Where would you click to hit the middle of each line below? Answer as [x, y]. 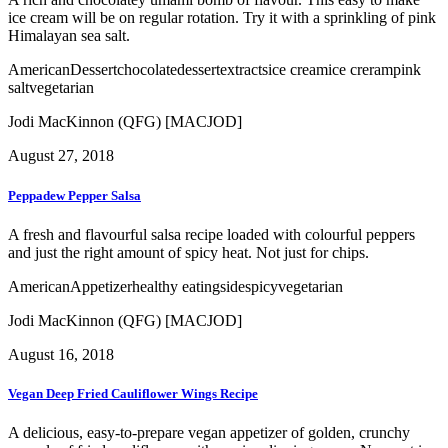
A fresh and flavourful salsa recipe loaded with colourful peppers [211, 234]
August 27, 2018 [61, 156]
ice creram [360, 70]
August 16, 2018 [61, 354]
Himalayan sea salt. [69, 36]
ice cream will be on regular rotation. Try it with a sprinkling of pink [222, 18]
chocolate [147, 70]
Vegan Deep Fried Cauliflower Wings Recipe [133, 393]
